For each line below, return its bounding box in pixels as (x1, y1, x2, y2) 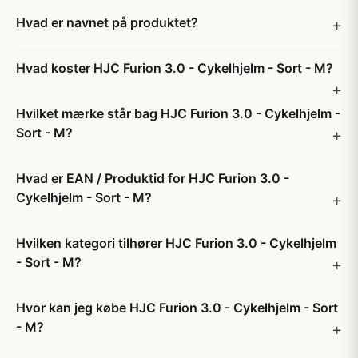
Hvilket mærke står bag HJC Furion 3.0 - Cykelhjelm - (16, 105, 340, 121)
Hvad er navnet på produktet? (16, 14, 198, 30)
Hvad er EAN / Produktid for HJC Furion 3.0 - (16, 170, 289, 186)
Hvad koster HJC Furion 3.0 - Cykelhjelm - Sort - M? (16, 60, 333, 76)
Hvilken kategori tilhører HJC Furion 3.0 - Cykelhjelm (16, 235, 336, 251)
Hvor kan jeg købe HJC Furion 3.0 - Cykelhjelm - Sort (16, 300, 338, 316)
